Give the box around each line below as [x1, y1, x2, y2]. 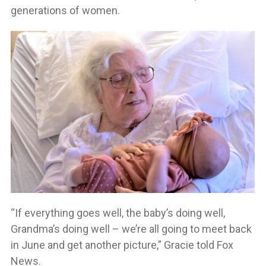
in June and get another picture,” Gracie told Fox [10, 238, 233, 251]
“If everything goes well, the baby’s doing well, [10, 206, 225, 219]
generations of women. [10, 4, 120, 17]
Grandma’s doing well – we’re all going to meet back [10, 222, 252, 235]
